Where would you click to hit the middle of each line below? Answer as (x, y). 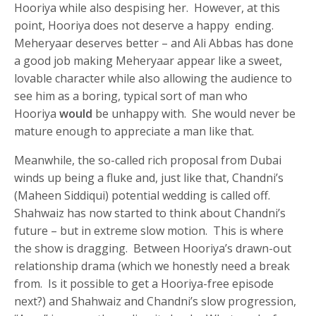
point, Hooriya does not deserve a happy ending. (146, 26)
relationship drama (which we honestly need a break (152, 266)
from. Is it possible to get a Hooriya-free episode (144, 284)
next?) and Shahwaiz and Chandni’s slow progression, (156, 302)
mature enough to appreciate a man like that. (134, 132)
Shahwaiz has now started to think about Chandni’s (150, 213)
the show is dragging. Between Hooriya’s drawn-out (153, 249)
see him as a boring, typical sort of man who (131, 96)
